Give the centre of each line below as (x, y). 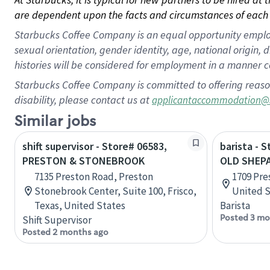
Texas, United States (80, 206)
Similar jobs (55, 121)
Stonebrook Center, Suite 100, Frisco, (115, 191)
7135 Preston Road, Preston (94, 177)
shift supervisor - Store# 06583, (95, 146)
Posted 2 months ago (65, 232)
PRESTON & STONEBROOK (83, 161)
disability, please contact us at (83, 100)
